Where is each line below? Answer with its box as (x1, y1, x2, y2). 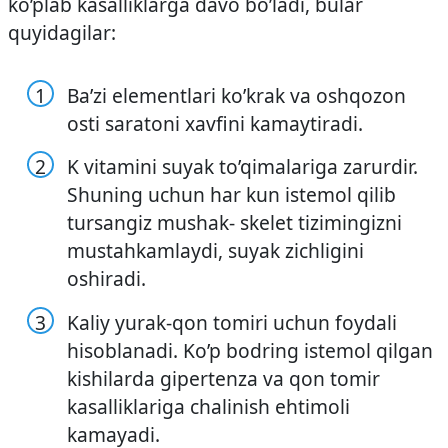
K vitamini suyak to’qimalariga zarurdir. (67, 153, 419, 181)
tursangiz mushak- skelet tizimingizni (67, 209, 403, 237)
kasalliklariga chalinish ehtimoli (67, 392, 351, 420)
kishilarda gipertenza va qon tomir (67, 364, 381, 392)
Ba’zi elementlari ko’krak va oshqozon (67, 81, 407, 109)
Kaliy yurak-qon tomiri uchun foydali (67, 308, 398, 336)
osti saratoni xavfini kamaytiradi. (67, 109, 364, 137)
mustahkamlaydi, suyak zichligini (67, 237, 365, 265)
